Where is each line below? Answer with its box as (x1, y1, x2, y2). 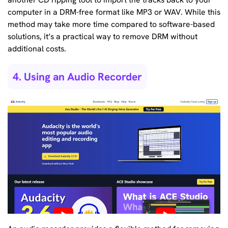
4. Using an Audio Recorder (13, 69, 142, 83)
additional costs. (8, 43, 66, 54)
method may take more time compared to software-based (8, 19, 215, 30)
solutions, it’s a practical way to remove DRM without (8, 31, 197, 42)
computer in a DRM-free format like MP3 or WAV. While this (8, 7, 220, 18)
